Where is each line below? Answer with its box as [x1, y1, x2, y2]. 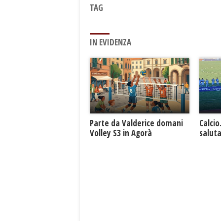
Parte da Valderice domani [90, 117, 183, 129]
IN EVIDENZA [90, 36, 131, 48]
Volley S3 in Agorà [90, 127, 152, 139]
